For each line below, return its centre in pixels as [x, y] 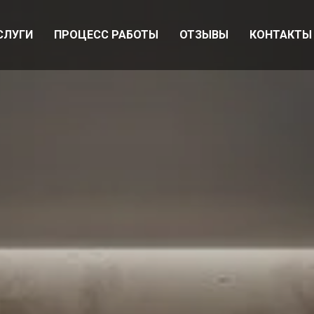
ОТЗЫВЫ [204, 35]
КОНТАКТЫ [281, 35]
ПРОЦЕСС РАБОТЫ [106, 35]
